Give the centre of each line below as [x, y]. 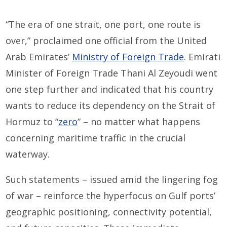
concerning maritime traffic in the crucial [96, 138]
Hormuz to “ [32, 122]
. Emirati [202, 57]
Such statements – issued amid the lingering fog [112, 180]
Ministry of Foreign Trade [128, 57]
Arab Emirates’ [39, 57]
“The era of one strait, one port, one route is [103, 25]
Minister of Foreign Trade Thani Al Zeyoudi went [112, 73]
